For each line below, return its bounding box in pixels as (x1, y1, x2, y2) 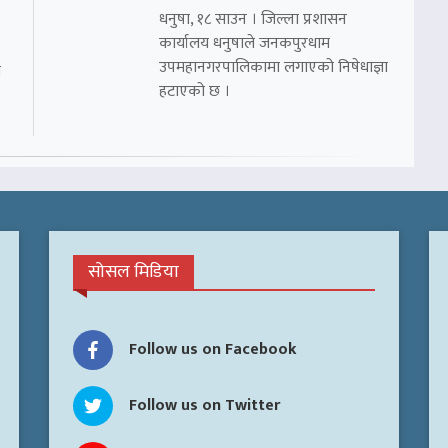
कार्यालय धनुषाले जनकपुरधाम (159, 29, 330, 57)
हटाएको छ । (159, 77, 230, 105)
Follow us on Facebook (129, 335, 297, 363)
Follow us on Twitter (129, 391, 280, 419)
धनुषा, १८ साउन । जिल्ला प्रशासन (159, 5, 347, 33)
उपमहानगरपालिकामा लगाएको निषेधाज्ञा (159, 53, 388, 81)
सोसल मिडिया (88, 256, 179, 287)
